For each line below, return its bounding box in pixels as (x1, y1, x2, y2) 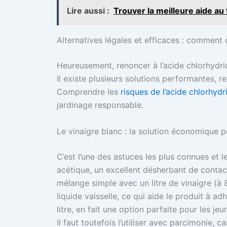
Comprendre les (57, 87, 121, 97)
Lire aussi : (67, 6, 109, 16)
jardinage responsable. (57, 100, 143, 110)
